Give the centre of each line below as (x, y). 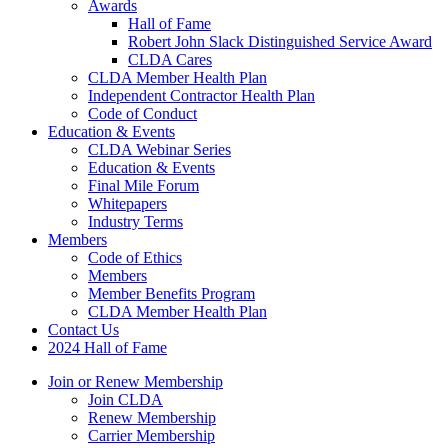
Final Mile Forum (143, 185)
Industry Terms (135, 221)
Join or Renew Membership (135, 381)
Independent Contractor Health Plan (201, 95)
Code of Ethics (135, 257)
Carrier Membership (151, 435)
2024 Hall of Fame (107, 347)
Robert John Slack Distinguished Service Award (280, 41)
